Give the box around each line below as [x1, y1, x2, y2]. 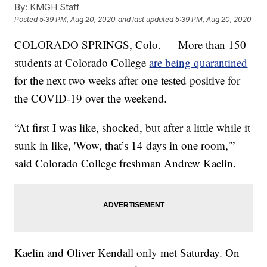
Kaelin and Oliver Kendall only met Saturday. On [14, 245, 240, 260]
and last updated [118, 15, 174, 24]
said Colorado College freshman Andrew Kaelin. [14, 156, 237, 171]
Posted [14, 15, 40, 24]
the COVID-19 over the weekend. [14, 91, 167, 106]
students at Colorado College [14, 55, 150, 70]
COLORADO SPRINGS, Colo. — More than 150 [14, 37, 247, 52]
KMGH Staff [27, 1, 80, 13]
